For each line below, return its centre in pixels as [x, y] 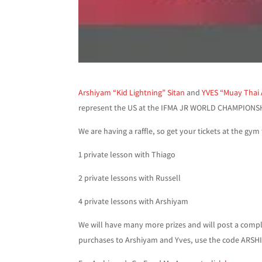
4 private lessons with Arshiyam [134, 201]
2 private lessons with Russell [130, 177]
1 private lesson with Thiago [127, 154]
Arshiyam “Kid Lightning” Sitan [132, 92]
